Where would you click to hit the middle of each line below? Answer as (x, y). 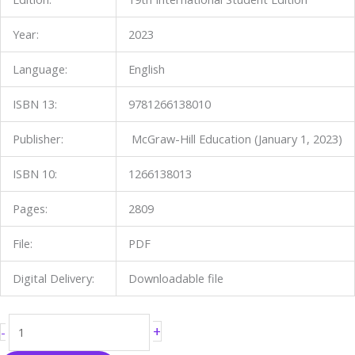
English (146, 69)
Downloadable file (176, 278)
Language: (40, 69)
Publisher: (38, 138)
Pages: (30, 208)
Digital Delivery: (53, 278)
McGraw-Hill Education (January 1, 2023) (237, 138)
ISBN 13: (34, 103)
